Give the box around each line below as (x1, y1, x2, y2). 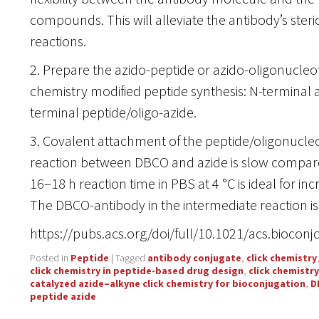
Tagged (115, 251, 145, 264)
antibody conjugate (147, 251, 241, 264)
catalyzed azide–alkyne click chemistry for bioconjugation (29, 276, 305, 290)
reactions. (29, 31, 86, 50)
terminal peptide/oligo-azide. (29, 103, 197, 121)
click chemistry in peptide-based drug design (29, 263, 244, 277)
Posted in (29, 251, 68, 264)
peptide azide (29, 289, 96, 303)
